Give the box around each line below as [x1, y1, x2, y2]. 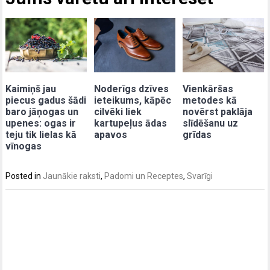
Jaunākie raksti [43, 171, 101, 181]
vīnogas [5, 140, 42, 152]
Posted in [5, 171, 43, 181]
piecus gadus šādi [5, 94, 87, 106]
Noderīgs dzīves [94, 83, 169, 95]
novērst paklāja [183, 105, 253, 118]
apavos [94, 128, 128, 140]
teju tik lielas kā [5, 128, 77, 140]
